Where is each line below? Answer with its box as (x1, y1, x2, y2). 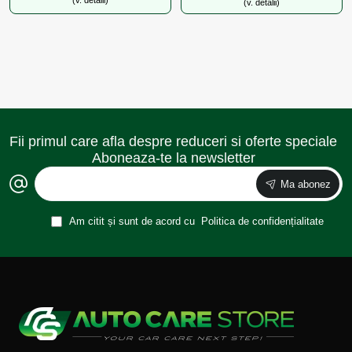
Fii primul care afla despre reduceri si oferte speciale (9, 134, 337, 149)
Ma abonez (280, 178, 331, 190)
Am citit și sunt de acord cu (66, 215, 198, 227)
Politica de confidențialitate (200, 215, 324, 227)
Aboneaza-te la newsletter (91, 150, 255, 166)
